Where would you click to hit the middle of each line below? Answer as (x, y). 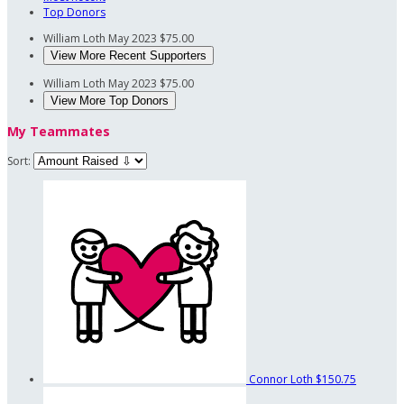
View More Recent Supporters (129, 56)
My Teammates (59, 132)
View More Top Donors (110, 101)
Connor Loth (282, 380)
